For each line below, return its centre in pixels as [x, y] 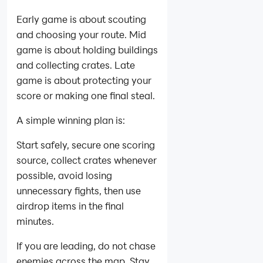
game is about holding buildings [87, 49]
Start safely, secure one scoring [86, 144]
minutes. [35, 221]
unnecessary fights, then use [79, 190]
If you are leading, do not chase [86, 245]
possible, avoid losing [64, 175]
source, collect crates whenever [87, 160]
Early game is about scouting [81, 19]
